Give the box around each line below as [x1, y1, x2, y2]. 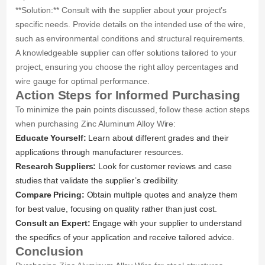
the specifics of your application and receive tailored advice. [15, 232, 235, 243]
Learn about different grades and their [86, 133, 229, 143]
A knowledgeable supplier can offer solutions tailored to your [15, 48, 237, 58]
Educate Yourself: [15, 133, 86, 143]
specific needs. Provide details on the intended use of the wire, [15, 20, 245, 30]
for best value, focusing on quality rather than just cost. [15, 204, 217, 214]
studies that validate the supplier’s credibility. [15, 176, 179, 186]
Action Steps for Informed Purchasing [15, 88, 240, 102]
